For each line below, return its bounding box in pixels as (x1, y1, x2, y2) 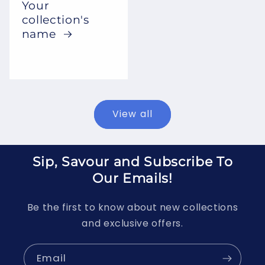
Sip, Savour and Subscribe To (32, 154, 233, 170)
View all (112, 107, 153, 121)
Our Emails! (92, 170, 173, 187)
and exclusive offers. (82, 216, 183, 231)
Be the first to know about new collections (27, 201, 238, 215)
